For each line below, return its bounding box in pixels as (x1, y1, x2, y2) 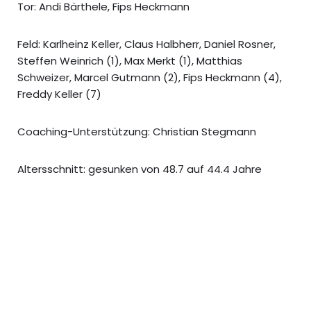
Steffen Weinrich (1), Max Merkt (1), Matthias (17, 53, 242, 68)
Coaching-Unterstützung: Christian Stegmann (17, 124, 256, 139)
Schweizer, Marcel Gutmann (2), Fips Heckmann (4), (17, 69, 282, 85)
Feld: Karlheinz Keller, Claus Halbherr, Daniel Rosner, (17, 36, 276, 51)
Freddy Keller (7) (17, 86, 101, 101)
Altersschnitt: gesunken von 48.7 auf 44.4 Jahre (17, 161, 262, 176)
